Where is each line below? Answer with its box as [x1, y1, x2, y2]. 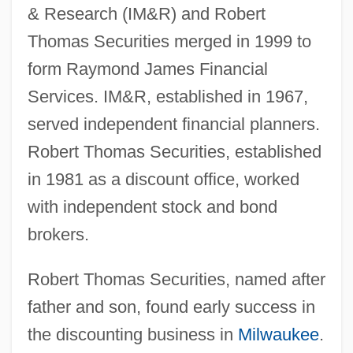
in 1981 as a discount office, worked [27, 169, 299, 189]
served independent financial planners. [27, 113, 320, 134]
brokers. [27, 224, 89, 244]
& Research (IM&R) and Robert [27, 3, 266, 24]
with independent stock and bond [27, 196, 277, 217]
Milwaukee [237, 324, 319, 344]
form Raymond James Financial [27, 58, 268, 79]
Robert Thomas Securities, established [27, 141, 321, 162]
